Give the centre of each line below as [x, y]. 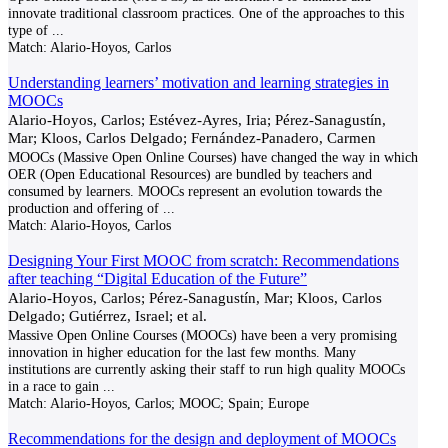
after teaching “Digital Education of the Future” [157, 278]
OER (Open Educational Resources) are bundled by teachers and [190, 174]
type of [28, 30]
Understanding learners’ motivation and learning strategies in [198, 82]
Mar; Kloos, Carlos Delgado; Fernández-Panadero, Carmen [192, 137]
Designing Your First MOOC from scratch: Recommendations [203, 260]
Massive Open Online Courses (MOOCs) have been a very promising [202, 335]
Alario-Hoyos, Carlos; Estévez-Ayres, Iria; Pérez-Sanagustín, [197, 119]
